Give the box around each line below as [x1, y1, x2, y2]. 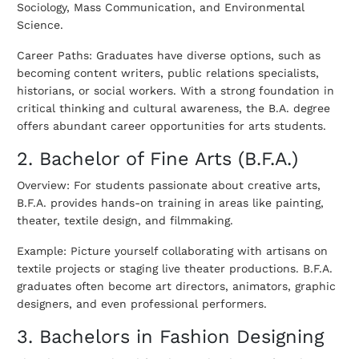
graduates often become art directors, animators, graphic [17, 280, 336, 293]
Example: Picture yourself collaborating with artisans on [17, 244, 328, 258]
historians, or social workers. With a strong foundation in [17, 84, 334, 98]
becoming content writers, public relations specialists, [17, 67, 319, 80]
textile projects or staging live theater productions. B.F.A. [17, 262, 333, 276]
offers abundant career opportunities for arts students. [17, 119, 326, 133]
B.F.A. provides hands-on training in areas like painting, [17, 196, 324, 210]
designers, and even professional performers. [17, 297, 267, 311]
